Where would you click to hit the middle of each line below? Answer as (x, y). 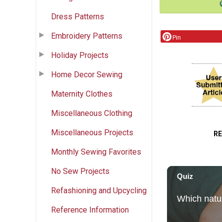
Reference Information (90, 210)
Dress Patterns (78, 16)
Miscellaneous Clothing (92, 113)
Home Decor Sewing (87, 74)
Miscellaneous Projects (92, 132)
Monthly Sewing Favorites (96, 152)
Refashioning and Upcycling (99, 190)
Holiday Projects (80, 55)
